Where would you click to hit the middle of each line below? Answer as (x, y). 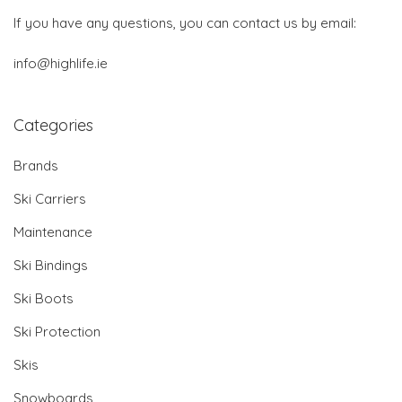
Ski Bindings (51, 265)
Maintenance (53, 232)
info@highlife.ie (61, 63)
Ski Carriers (50, 198)
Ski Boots (44, 298)
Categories (53, 125)
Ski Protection (57, 331)
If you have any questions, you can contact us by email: (185, 22)
